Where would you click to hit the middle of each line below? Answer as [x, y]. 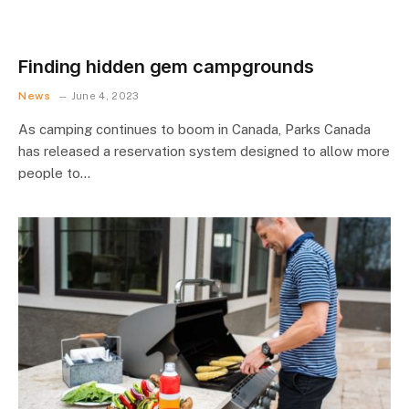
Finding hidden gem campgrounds [166, 66]
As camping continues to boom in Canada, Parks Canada [194, 129]
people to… [54, 173]
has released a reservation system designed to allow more [204, 151]
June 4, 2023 [105, 95]
